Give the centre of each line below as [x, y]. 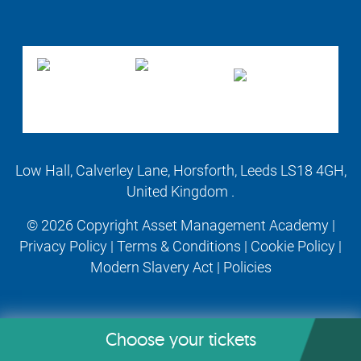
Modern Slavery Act [151, 268]
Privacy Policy [63, 247]
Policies [247, 268]
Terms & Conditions [179, 247]
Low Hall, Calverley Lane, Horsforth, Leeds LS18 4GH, [180, 171]
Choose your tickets [180, 339]
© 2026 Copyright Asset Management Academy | [180, 226]
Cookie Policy [293, 247]
